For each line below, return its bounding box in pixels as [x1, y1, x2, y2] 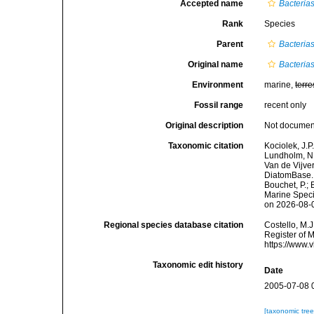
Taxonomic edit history [153, 260, 244, 270]
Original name [188, 60, 244, 69]
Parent [217, 39, 244, 49]
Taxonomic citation [168, 141, 244, 151]
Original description [165, 121, 244, 130]
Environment [192, 80, 244, 90]
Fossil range [194, 100, 244, 110]
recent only [264, 100, 307, 110]
